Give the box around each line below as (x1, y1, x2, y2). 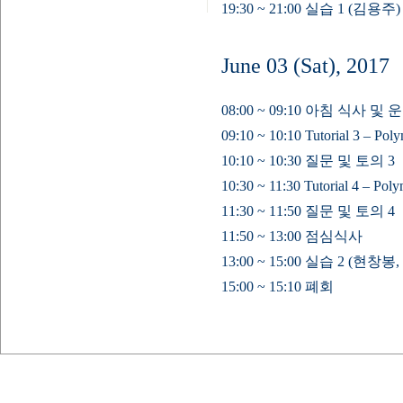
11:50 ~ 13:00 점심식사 (221, 228, 363, 244)
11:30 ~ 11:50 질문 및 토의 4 (221, 203, 395, 219)
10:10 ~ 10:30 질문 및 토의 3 (221, 153, 395, 168)
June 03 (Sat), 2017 (221, 54, 390, 77)
